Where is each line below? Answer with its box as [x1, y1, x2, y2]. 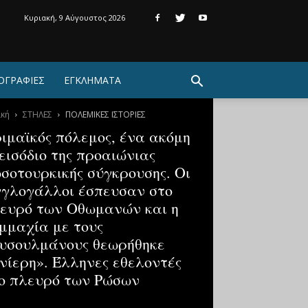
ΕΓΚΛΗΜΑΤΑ [64, 74, 121, 87]
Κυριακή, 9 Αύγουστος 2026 [24, 12, 125, 23]
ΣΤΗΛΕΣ [22, 109, 52, 120]
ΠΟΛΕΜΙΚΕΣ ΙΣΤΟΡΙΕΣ [65, 109, 146, 120]
